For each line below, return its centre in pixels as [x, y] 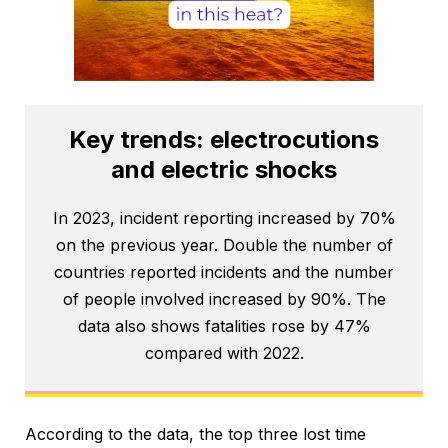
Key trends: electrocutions [224, 140]
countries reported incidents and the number [224, 272]
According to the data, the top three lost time [195, 434]
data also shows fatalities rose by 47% [224, 326]
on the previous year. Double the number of [224, 245]
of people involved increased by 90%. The [224, 299]
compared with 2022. [224, 353]
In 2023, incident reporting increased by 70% [224, 218]
